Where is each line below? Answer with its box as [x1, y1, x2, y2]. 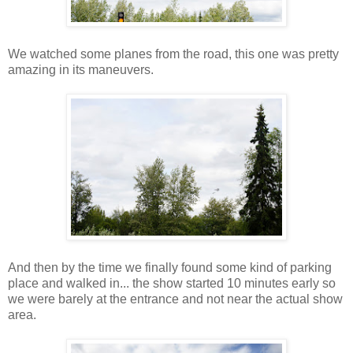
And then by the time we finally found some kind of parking [8, 260, 332, 274]
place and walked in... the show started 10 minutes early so [8, 276, 336, 290]
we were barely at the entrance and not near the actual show [8, 292, 343, 306]
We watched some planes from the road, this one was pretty [8, 46, 339, 61]
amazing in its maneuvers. [8, 62, 154, 76]
